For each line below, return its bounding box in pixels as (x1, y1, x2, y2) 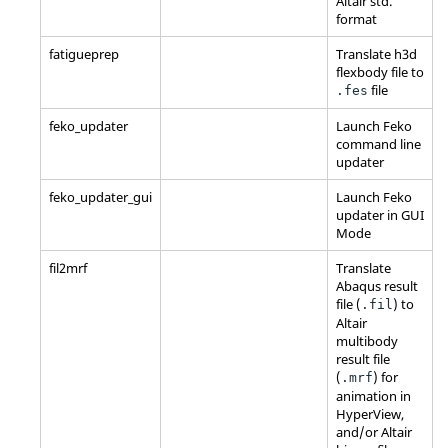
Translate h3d (336, 44, 417, 63)
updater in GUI (336, 205, 424, 224)
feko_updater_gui (49, 187, 152, 206)
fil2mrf (49, 258, 87, 277)
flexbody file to (336, 62, 424, 81)
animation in (336, 386, 411, 405)
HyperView (336, 404, 401, 423)
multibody (336, 331, 398, 350)
